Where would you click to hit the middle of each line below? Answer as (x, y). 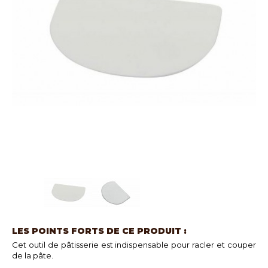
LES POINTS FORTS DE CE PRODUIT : (99, 231)
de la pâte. (33, 255)
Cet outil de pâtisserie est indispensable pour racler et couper (134, 245)
